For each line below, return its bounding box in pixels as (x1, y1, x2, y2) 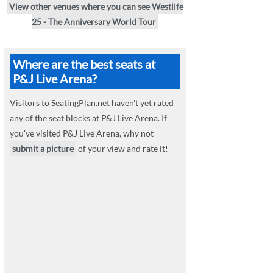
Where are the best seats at (13, 57, 155, 72)
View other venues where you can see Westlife (9, 1, 183, 12)
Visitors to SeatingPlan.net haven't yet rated (10, 97, 174, 108)
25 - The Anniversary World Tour (32, 16, 156, 27)
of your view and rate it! (76, 143, 168, 154)
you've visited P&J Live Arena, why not (10, 128, 154, 139)
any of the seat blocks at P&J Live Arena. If (10, 113, 167, 124)
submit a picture (12, 143, 74, 154)
